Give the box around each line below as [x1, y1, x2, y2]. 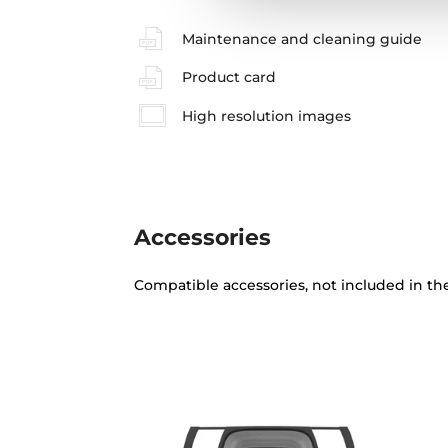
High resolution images [181, 106, 351, 125]
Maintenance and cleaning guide [181, 29, 422, 48]
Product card [181, 68, 276, 87]
